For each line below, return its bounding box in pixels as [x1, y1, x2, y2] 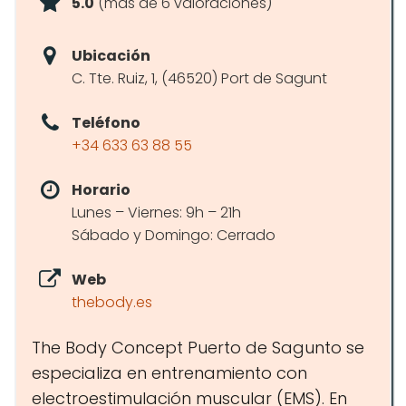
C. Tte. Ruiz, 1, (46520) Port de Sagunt [72, 68, 327, 89]
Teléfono [72, 112, 140, 133]
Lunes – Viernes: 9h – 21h [72, 202, 241, 223]
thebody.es [72, 292, 152, 313]
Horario [72, 179, 130, 200]
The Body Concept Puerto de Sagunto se [32, 336, 364, 359]
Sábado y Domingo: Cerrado [72, 225, 275, 246]
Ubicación [72, 45, 150, 66]
